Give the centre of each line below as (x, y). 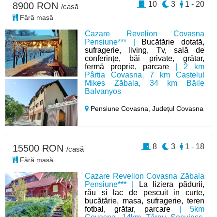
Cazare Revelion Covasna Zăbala (145, 176)
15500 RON (39, 148)
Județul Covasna (178, 108)
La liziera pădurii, (171, 184)
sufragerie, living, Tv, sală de (145, 50)
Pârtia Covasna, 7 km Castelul (145, 75)
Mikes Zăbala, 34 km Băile (145, 83)
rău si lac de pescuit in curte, (145, 193)
